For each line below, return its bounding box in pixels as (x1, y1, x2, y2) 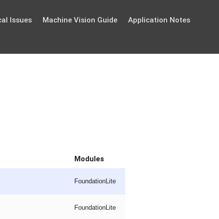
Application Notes (128, 16, 190, 24)
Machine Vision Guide (42, 16, 117, 24)
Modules (74, 154, 104, 164)
